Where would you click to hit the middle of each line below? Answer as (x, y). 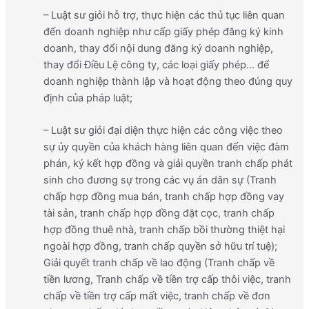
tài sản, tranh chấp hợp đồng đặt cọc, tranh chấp (159, 213)
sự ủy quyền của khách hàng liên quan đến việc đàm (166, 147)
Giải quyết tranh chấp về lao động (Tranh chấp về (159, 263)
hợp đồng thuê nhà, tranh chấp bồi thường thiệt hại (164, 230)
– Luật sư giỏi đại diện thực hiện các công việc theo (163, 131)
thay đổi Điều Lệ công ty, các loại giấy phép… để (156, 64)
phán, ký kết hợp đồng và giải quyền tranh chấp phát (168, 164)
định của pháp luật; (88, 98)
